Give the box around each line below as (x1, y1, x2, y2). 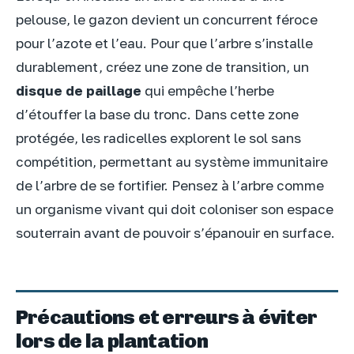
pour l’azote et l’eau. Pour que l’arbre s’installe (16, 35, 313, 52)
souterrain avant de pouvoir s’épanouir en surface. (16, 224, 335, 242)
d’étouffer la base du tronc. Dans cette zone (16, 106, 299, 123)
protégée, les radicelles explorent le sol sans (16, 130, 301, 147)
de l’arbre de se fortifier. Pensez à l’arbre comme (16, 177, 324, 194)
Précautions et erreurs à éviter (16, 304, 318, 329)
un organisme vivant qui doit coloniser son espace (16, 201, 333, 218)
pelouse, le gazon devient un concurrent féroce (16, 11, 318, 28)
